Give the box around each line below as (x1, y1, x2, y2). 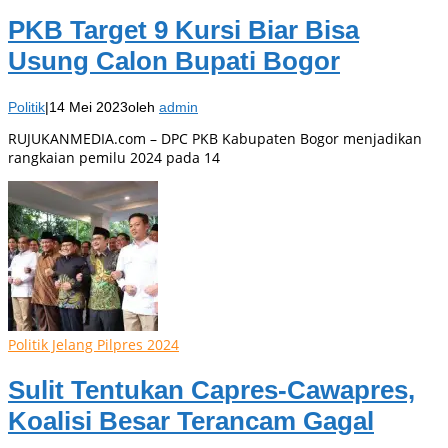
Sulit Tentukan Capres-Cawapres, (8, 375, 415, 406)
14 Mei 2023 (49, 98, 128, 115)
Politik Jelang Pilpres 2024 (8, 334, 179, 354)
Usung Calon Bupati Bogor (8, 46, 340, 77)
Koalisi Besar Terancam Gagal (8, 406, 374, 437)
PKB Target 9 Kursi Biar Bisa (8, 15, 359, 46)
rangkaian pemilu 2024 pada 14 (8, 147, 220, 167)
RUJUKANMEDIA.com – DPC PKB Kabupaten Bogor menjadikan (8, 128, 422, 148)
